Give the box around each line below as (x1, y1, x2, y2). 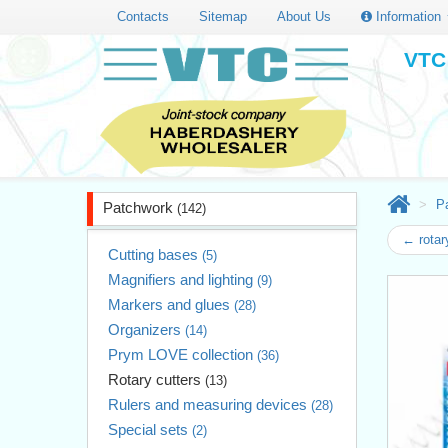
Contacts (117, 8, 169, 24)
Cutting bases (108, 245, 202, 263)
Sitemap (199, 8, 247, 24)
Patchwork (103, 198, 177, 216)
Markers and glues (108, 295, 234, 313)
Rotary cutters (108, 370, 205, 388)
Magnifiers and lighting (108, 270, 257, 288)
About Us (277, 8, 331, 24)
